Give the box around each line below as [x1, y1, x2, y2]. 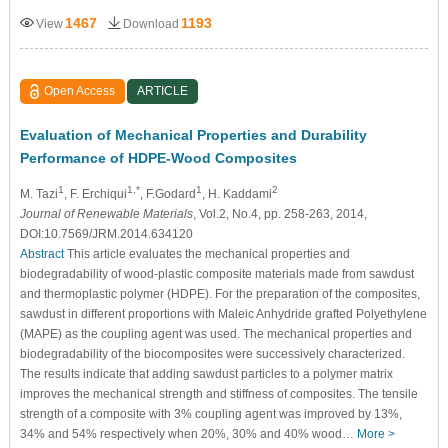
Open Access [44, 83, 116, 98]
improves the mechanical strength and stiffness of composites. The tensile [19, 386, 418, 401]
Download [122, 16, 179, 31]
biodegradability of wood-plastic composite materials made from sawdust [19, 266, 414, 281]
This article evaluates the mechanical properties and [63, 246, 350, 261]
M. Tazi [19, 186, 58, 201]
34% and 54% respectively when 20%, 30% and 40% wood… [19, 426, 357, 441]
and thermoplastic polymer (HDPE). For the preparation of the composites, [19, 286, 420, 301]
